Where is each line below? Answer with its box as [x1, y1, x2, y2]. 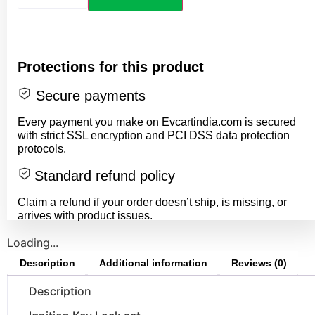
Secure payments [32, 88, 146, 104]
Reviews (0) [231, 257, 287, 269]
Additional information [99, 257, 207, 269]
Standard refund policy [34, 168, 175, 184]
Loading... [7, 236, 58, 250]
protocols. [18, 143, 66, 155]
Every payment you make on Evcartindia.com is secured [18, 116, 296, 129]
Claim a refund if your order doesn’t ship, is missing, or [18, 196, 287, 209]
